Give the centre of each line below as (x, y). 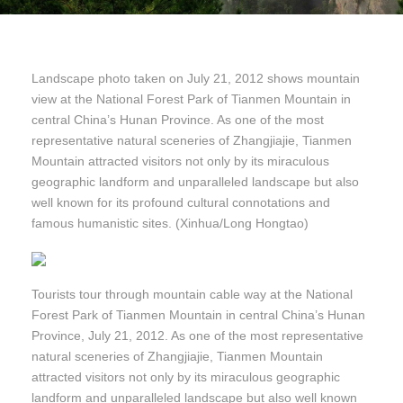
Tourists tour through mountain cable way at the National (192, 295)
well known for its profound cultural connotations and (181, 203)
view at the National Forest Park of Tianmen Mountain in (191, 99)
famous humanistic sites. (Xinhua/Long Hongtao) (170, 224)
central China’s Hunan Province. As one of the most (178, 120)
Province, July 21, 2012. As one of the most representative (197, 336)
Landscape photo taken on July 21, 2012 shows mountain (196, 79)
